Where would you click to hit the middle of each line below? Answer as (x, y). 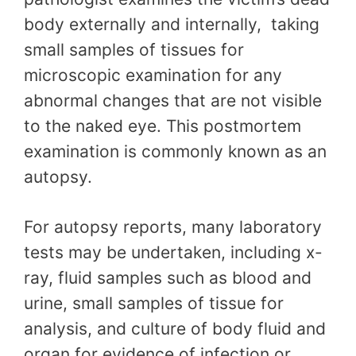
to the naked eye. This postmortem (163, 126)
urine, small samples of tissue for (154, 304)
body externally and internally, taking (172, 24)
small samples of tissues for (134, 49)
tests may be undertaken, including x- (173, 253)
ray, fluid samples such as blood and (168, 278)
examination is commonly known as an (175, 151)
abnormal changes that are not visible (173, 100)
